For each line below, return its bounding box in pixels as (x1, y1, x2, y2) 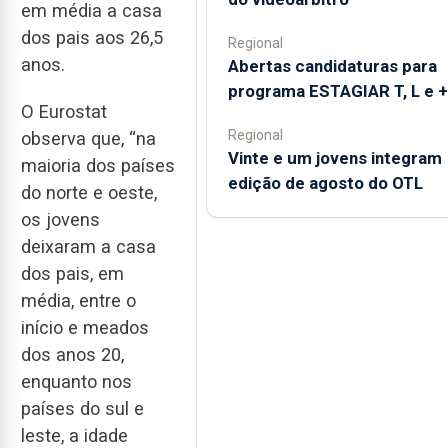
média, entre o (21, 289, 136, 311)
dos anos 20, (21, 343, 124, 365)
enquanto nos (21, 370, 132, 392)
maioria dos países (21, 154, 175, 176)
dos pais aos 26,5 (21, 27, 163, 49)
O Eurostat (21, 100, 107, 122)
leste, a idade (21, 424, 128, 446)
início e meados (21, 316, 149, 338)
